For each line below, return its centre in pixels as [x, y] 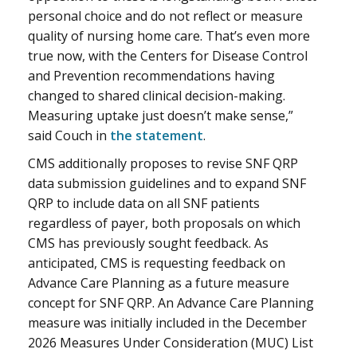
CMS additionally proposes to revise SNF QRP [163, 164]
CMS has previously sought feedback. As [148, 243]
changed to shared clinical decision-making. [157, 96]
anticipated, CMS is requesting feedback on [157, 263]
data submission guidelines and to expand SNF [167, 184]
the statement [157, 136]
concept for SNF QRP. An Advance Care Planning [171, 303]
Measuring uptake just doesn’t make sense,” [161, 116]
